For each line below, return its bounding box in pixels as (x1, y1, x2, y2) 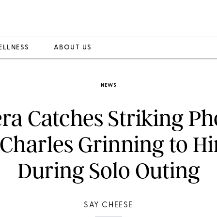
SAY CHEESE (84, 201, 133, 209)
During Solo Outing (17, 157, 200, 184)
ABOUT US (53, 44, 92, 51)
